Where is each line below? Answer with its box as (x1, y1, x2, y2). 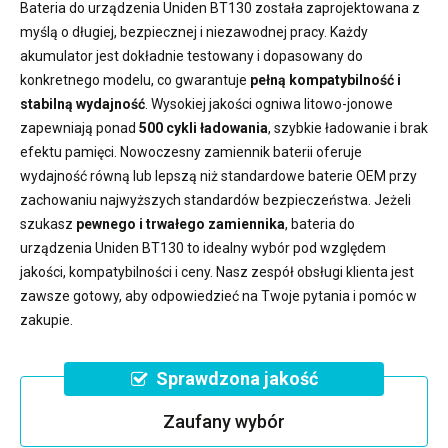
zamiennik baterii (204, 143, 313, 160)
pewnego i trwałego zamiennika (76, 215, 285, 232)
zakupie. (20, 311, 73, 328)
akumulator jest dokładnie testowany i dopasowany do (20, 47, 363, 64)
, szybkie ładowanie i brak (268, 119, 428, 136)
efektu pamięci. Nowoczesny (20, 143, 204, 160)
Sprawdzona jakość (155, 367, 318, 389)
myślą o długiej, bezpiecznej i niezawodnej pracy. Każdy (20, 23, 368, 40)
